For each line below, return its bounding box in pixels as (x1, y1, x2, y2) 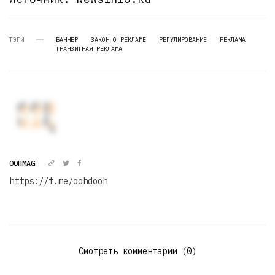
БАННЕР (56, 35, 78, 44)
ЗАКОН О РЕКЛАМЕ (91, 35, 146, 44)
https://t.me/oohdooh (9, 175, 107, 187)
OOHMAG (9, 158, 35, 168)
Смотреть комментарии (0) (79, 245, 196, 257)
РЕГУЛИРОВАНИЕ (159, 35, 207, 44)
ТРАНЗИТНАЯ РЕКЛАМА (56, 44, 122, 53)
